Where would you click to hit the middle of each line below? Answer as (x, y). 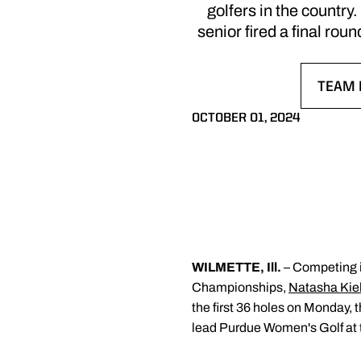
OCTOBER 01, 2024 (246, 118)
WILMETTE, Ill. (237, 267)
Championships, (240, 287)
